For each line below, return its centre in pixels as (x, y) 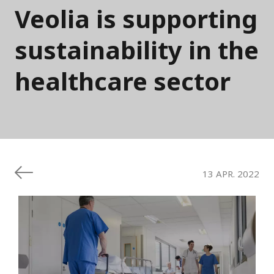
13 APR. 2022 (231, 173)
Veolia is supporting (136, 19)
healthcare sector (123, 81)
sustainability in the (137, 50)
